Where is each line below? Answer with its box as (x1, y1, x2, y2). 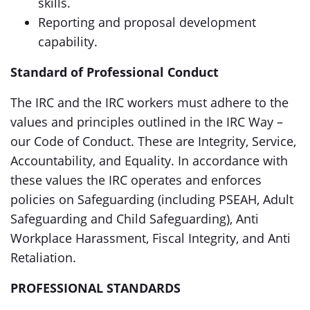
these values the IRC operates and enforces (10, 172, 262, 188)
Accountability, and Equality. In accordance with (10, 152, 288, 169)
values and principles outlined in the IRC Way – (10, 113, 283, 130)
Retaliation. (10, 249, 76, 266)
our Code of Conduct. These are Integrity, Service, (10, 133, 296, 149)
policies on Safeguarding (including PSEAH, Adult (10, 191, 293, 208)
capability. (38, 33, 98, 50)
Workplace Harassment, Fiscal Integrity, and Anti (10, 230, 291, 246)
